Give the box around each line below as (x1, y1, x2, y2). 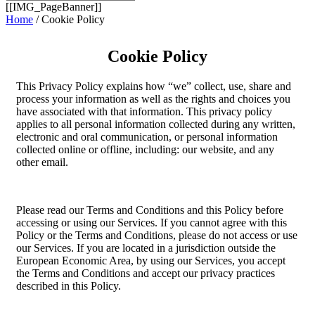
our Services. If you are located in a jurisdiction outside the (16, 242, 276, 254)
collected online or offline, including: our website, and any (16, 143, 274, 155)
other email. (16, 156, 68, 168)
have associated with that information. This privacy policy (16, 105, 272, 117)
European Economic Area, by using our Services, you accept (16, 255, 285, 266)
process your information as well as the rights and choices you (16, 93, 290, 105)
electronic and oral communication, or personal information (16, 131, 278, 143)
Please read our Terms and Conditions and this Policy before (16, 204, 283, 216)
